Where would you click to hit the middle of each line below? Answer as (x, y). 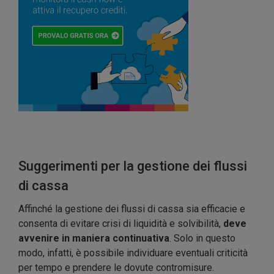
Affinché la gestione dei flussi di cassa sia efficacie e (132, 209)
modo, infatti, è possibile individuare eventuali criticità (133, 253)
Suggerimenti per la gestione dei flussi (133, 166)
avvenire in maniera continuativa (94, 239)
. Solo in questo (202, 239)
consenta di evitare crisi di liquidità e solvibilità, (121, 224)
